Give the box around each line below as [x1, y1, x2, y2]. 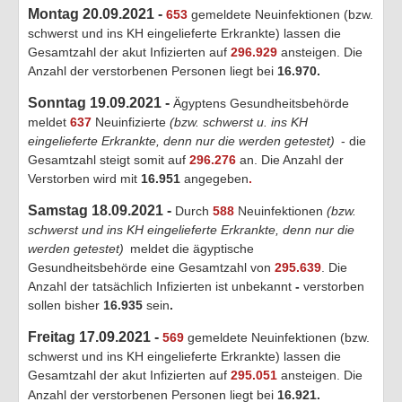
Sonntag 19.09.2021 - [28, 94, 173, 110]
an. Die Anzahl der [240, 152, 344, 167]
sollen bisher [28, 297, 100, 312]
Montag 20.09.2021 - [28, 5, 166, 22]
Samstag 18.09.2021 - [28, 202, 175, 218]
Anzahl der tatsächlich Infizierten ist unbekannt [28, 278, 292, 293]
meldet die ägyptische [127, 240, 254, 256]
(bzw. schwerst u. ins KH [170, 114, 308, 129]
